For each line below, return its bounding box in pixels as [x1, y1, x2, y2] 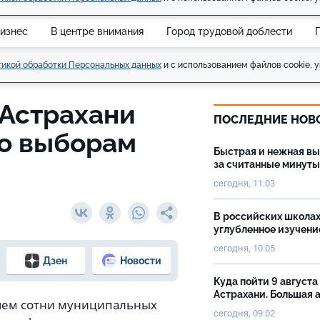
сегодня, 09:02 [214, 308, 275, 319]
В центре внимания [51, 25, 144, 37]
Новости [119, 254, 161, 266]
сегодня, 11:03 [214, 178, 275, 189]
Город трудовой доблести [166, 25, 292, 37]
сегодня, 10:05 [214, 243, 275, 254]
